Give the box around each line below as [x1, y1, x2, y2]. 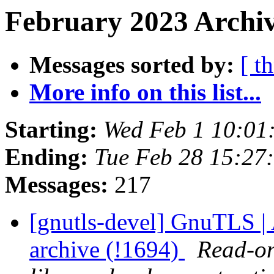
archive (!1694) [29, 236, 185, 263]
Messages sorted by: [29, 51, 234, 78]
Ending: [5, 144, 88, 171]
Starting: [5, 116, 97, 143]
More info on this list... [29, 79, 261, 106]
